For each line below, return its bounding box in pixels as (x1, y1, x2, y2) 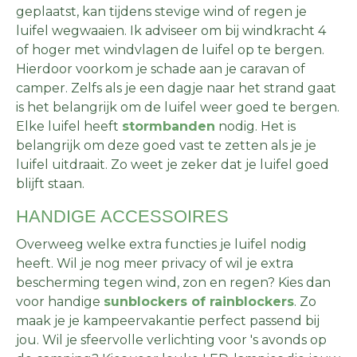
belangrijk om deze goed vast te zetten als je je (16, 137, 316, 153)
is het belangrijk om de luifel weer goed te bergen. (16, 99, 339, 115)
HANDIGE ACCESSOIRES (16, 206, 229, 226)
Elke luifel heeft (16, 118, 122, 134)
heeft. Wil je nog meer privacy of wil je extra (16, 255, 293, 271)
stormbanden (122, 118, 215, 134)
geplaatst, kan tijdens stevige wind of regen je (16, 3, 307, 19)
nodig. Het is (215, 118, 296, 134)
